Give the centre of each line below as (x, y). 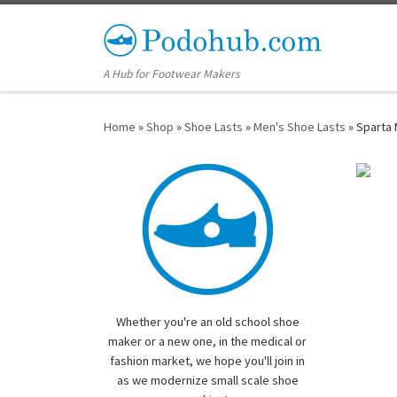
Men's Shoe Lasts (300, 127)
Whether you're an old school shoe (207, 322)
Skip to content (67, 25)
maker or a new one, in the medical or (208, 342)
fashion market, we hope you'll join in (208, 361)
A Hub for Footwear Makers (172, 74)
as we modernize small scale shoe (207, 381)
